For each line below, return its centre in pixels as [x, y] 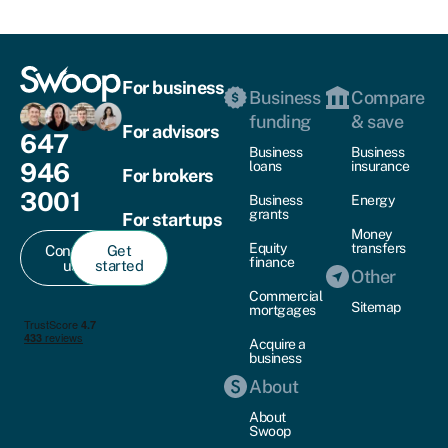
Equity [268, 247]
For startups [171, 219]
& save [377, 121]
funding [280, 121]
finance [272, 261]
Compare [388, 97]
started [119, 265]
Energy [373, 199]
